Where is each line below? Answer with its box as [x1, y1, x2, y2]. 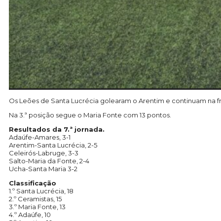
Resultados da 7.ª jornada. [9, 125, 105, 134]
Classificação [9, 179, 56, 187]
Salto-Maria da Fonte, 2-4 [9, 157, 89, 165]
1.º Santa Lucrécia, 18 [9, 187, 74, 195]
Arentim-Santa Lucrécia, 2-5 [9, 141, 97, 149]
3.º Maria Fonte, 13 [9, 203, 66, 211]
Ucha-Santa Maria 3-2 [9, 165, 77, 173]
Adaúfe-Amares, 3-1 [9, 133, 71, 142]
